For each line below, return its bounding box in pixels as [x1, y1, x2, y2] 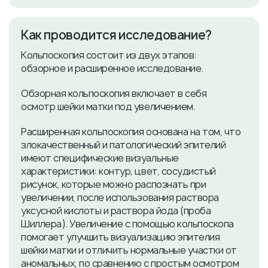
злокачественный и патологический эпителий [21, 138, 226, 151]
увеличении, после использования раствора [21, 191, 219, 204]
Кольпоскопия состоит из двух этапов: [21, 48, 197, 62]
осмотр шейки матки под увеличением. [21, 100, 196, 113]
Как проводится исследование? [21, 27, 212, 43]
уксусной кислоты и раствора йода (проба [21, 204, 211, 217]
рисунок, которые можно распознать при [21, 178, 206, 191]
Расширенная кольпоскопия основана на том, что [21, 125, 241, 138]
